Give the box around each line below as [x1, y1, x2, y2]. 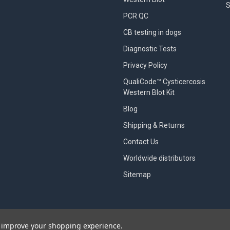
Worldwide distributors [123, 154, 196, 162]
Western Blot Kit [123, 88, 175, 97]
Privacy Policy [123, 61, 167, 69]
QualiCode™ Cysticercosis [123, 77, 205, 86]
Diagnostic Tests [123, 44, 177, 53]
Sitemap [123, 170, 151, 179]
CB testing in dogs [123, 28, 181, 36]
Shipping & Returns [123, 121, 185, 129]
